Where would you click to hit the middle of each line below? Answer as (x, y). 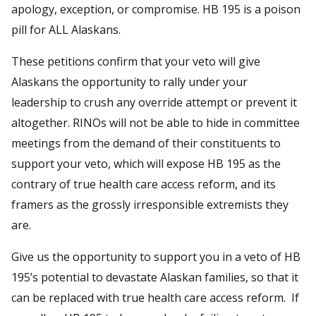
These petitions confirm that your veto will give (136, 61)
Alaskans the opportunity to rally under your (129, 81)
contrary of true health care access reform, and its (144, 184)
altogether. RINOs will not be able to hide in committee (156, 122)
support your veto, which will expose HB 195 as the (146, 163)
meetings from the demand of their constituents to (146, 143)
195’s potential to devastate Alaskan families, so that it (155, 277)
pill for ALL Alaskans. (67, 29)
